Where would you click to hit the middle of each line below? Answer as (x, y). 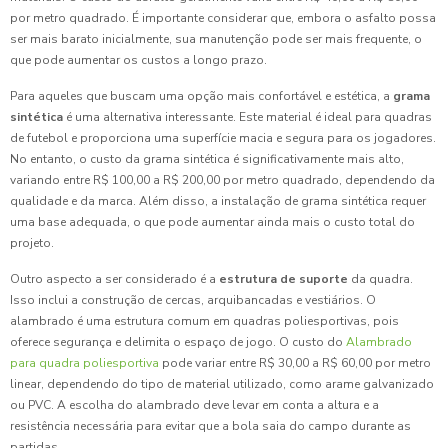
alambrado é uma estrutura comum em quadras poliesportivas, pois (204, 321)
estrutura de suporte (283, 279)
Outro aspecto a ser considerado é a (114, 279)
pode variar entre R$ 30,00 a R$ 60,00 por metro (296, 363)
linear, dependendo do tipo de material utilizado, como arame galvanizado (222, 384)
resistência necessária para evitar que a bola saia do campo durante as (210, 426)
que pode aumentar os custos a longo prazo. (138, 60)
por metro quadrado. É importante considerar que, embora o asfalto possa (223, 18)
